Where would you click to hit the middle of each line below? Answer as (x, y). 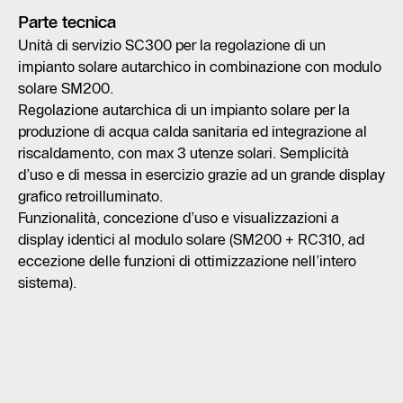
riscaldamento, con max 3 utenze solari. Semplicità (184, 153)
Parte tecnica (67, 23)
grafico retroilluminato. (90, 197)
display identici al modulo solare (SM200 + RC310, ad (191, 240)
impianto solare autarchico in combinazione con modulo (200, 67)
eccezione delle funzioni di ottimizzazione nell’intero (187, 261)
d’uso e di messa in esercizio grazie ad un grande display (201, 175)
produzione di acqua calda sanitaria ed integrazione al (193, 132)
